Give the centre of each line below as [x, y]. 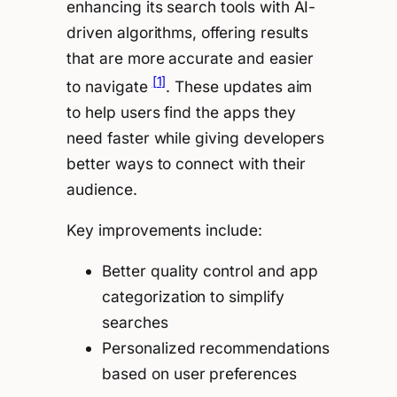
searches [135, 323]
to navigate [109, 86]
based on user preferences [199, 374]
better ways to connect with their [186, 163]
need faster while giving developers [196, 137]
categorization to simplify [193, 297]
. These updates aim [239, 86]
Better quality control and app [210, 271]
